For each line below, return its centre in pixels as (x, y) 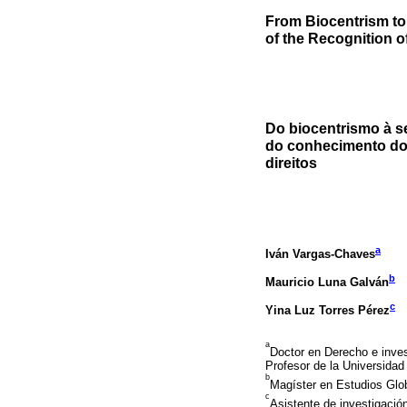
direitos (291, 162)
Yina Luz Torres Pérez (328, 310)
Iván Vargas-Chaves (320, 253)
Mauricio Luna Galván (327, 282)
